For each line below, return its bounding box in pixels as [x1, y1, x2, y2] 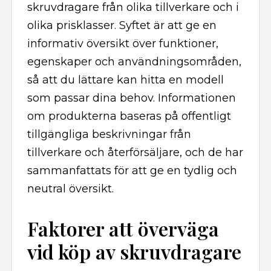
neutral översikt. [27, 182, 114, 195]
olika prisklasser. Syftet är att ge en [27, 19, 217, 32]
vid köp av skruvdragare [27, 238, 241, 264]
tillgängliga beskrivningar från [27, 128, 191, 141]
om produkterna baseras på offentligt [27, 109, 231, 123]
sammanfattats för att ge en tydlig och [27, 164, 237, 177]
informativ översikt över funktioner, [27, 37, 218, 50]
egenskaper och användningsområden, [27, 55, 241, 68]
